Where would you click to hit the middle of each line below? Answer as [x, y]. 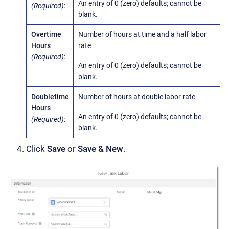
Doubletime [50, 96]
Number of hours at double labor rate [136, 96]
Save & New [100, 149]
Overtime [46, 34]
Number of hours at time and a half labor [142, 34]
